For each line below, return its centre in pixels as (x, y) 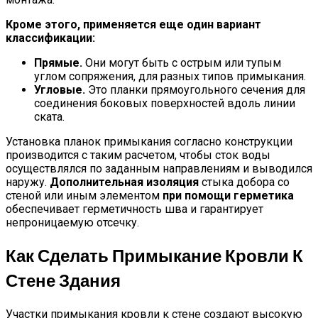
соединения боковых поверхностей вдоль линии (165, 104)
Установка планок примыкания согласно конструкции (149, 142)
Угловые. (60, 90)
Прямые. (58, 63)
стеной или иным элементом (84, 196)
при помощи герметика (228, 196)
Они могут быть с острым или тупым (182, 63)
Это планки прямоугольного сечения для (195, 90)
